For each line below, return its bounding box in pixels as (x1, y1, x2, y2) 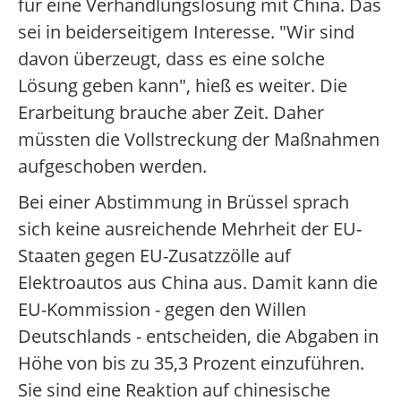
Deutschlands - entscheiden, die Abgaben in (18, 324, 379, 348)
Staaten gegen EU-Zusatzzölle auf (18, 243, 291, 268)
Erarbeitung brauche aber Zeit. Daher (18, 100, 324, 124)
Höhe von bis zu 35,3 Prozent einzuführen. (18, 351, 364, 375)
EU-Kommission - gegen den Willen (18, 297, 306, 321)
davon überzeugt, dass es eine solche (18, 47, 325, 71)
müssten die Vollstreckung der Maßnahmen (18, 127, 380, 151)
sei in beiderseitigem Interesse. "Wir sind (18, 20, 354, 44)
